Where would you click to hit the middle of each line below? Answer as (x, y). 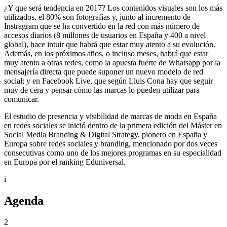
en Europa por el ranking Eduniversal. (65, 162)
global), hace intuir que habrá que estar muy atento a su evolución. (110, 44)
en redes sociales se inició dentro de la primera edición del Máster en (113, 125)
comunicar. (22, 99)
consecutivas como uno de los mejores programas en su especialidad (113, 153)
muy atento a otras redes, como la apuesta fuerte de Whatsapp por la (112, 62)
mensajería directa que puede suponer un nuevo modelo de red (104, 71)
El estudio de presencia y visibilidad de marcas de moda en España (110, 116)
